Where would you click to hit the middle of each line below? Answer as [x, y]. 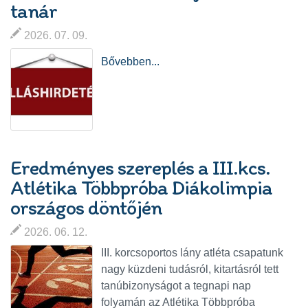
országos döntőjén [86, 208]
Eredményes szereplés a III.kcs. [140, 168]
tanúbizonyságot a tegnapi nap [176, 286]
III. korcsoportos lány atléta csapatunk [192, 253]
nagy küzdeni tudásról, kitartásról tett [190, 269]
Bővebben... [130, 62]
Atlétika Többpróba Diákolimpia [141, 188]
